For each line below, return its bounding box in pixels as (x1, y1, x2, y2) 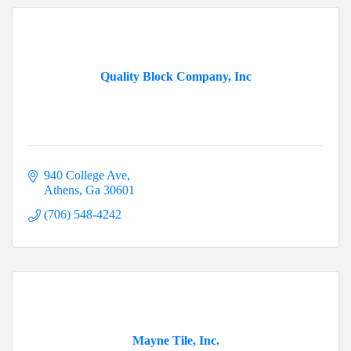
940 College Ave (44, 168, 127, 183)
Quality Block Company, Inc (100, 70, 251, 84)
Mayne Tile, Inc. (132, 334, 219, 348)
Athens (44, 183, 79, 197)
